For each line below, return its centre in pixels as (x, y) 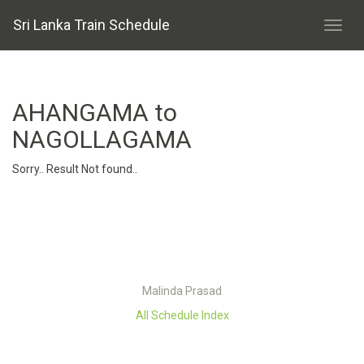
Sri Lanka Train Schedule (91, 25)
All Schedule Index (182, 315)
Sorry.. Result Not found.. (75, 169)
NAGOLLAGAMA (102, 139)
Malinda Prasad (182, 291)
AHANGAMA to (95, 113)
